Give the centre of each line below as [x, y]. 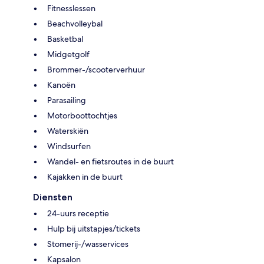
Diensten [53, 197]
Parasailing [67, 100]
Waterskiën [68, 131]
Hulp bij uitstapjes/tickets [94, 229]
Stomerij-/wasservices [88, 244]
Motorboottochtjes [82, 116]
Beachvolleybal [75, 24]
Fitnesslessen [71, 9]
